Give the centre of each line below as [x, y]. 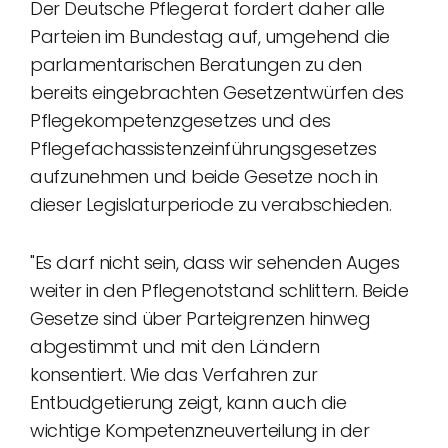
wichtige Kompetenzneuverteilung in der [199, 430]
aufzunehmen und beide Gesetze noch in [204, 176]
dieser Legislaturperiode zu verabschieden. [210, 204]
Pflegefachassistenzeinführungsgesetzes [203, 148]
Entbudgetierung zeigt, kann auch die [188, 402]
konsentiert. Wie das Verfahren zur [173, 374]
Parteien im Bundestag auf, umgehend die [210, 36]
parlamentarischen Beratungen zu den [196, 64]
